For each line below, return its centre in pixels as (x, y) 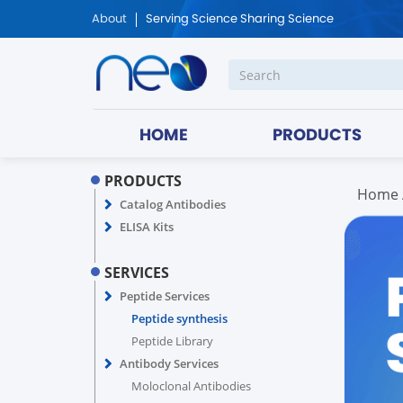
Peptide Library (172, 341)
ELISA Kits (146, 227)
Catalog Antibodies (172, 204)
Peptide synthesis (179, 318)
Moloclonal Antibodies (191, 386)
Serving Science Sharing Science (240, 19)
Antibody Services (169, 363)
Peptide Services (164, 296)
